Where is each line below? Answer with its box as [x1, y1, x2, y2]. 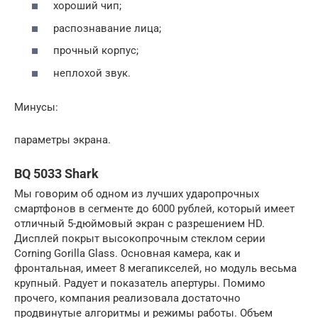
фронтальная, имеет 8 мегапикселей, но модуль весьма [14, 261, 297, 275]
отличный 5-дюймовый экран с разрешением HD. [14, 216, 265, 230]
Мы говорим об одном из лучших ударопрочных [14, 187, 259, 200]
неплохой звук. [53, 66, 131, 79]
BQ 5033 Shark [14, 165, 99, 181]
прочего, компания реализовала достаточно [14, 291, 241, 305]
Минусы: [14, 100, 58, 114]
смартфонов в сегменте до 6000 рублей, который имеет [14, 202, 295, 215]
